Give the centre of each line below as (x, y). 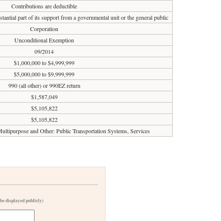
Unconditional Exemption (44, 40)
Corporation (44, 29)
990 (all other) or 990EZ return (44, 85)
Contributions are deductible (44, 6)
